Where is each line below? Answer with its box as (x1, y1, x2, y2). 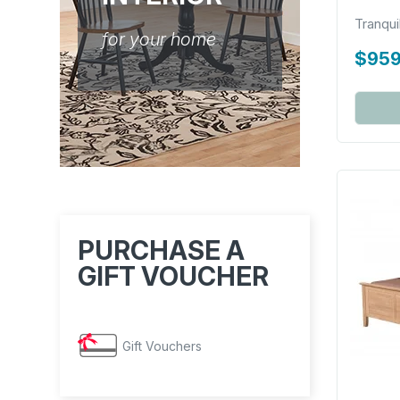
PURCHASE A (78, 235, 245, 267)
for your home (102, 28, 216, 50)
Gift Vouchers (122, 338, 202, 354)
